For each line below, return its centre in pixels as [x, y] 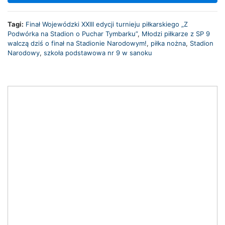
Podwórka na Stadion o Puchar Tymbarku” [73, 33]
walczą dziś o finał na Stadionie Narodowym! [77, 43]
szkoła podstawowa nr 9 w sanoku [98, 52]
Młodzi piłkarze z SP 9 [176, 33]
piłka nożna [168, 43]
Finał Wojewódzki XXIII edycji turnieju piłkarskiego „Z [107, 24]
